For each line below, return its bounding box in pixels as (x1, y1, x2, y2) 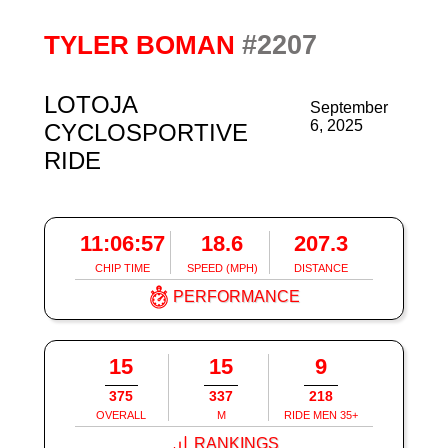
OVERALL (96, 409, 147, 422)
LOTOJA (43, 91, 137, 119)
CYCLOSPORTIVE (43, 119, 248, 147)
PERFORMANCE (173, 288, 300, 306)
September (310, 99, 389, 117)
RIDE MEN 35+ (284, 409, 359, 422)
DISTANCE (294, 262, 349, 275)
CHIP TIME (94, 262, 150, 275)
